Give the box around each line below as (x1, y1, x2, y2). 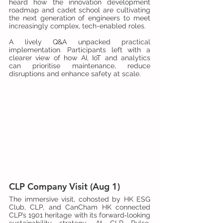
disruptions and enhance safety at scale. (9, 70, 141, 78)
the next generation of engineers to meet (9, 14, 150, 22)
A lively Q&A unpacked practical (9, 38, 150, 46)
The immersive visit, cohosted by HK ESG (9, 195, 150, 203)
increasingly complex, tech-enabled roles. (9, 22, 146, 30)
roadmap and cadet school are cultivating (9, 6, 150, 14)
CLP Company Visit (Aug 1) (9, 180, 120, 192)
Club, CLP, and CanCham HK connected (9, 203, 150, 211)
